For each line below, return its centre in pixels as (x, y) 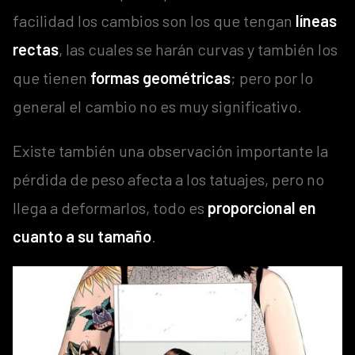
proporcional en (262, 208)
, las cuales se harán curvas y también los (198, 50)
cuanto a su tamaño (82, 237)
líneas (316, 21)
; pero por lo (272, 78)
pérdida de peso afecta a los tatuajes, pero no (168, 179)
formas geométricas (160, 78)
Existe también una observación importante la (170, 151)
